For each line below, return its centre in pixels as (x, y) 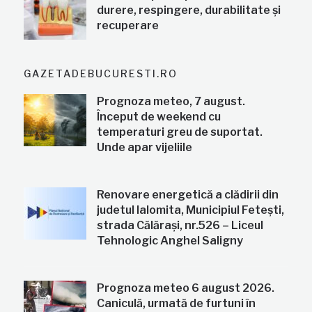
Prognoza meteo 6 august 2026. (186, 288)
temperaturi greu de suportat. (180, 132)
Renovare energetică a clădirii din (188, 195)
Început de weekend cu (159, 117)
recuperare (128, 26)
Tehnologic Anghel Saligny (170, 241)
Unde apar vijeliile (145, 148)
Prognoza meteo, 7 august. (171, 102)
